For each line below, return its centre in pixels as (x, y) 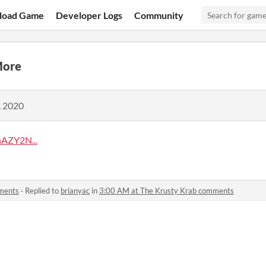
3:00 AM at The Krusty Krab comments (167, 191)
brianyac (75, 191)
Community (159, 15)
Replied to (43, 191)
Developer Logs (89, 15)
